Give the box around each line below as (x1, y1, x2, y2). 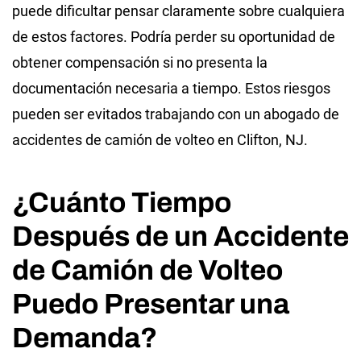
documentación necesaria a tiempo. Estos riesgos (12, 79, 330, 97)
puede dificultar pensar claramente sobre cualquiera (12, 2, 345, 19)
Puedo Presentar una (12, 288, 289, 319)
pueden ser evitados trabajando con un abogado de (12, 105, 339, 122)
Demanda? (12, 322, 157, 353)
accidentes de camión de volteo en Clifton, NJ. (12, 131, 308, 148)
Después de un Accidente (12, 220, 349, 251)
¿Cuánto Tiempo (12, 186, 231, 218)
